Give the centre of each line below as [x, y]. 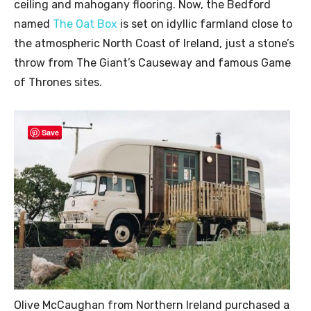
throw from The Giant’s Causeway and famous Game [152, 63]
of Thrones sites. [58, 83]
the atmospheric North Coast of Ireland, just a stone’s [154, 44]
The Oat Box [85, 24]
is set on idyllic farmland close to [205, 24]
